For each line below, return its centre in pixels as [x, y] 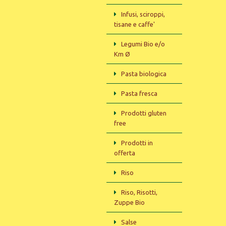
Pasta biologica [144, 74]
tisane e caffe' [134, 24]
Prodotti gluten [144, 113]
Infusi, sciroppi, [143, 14]
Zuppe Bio [129, 202]
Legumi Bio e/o [143, 44]
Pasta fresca [139, 93]
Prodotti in [137, 143]
